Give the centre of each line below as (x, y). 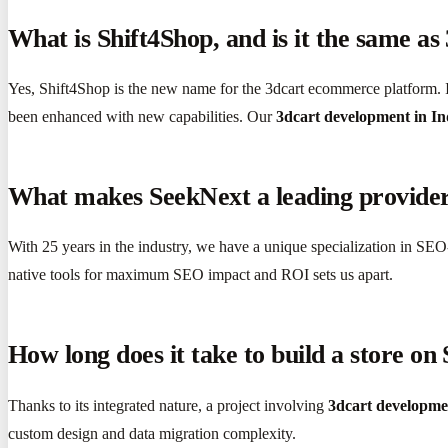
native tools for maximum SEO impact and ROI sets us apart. (200, 275)
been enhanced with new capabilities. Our (142, 116)
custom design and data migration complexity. (152, 433)
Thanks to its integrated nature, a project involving (168, 405)
